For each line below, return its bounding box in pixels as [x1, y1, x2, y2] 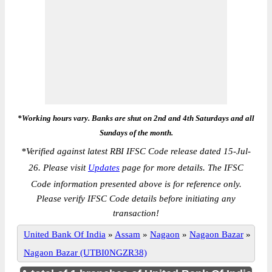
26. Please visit [29, 163, 88, 172]
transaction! [113, 208, 159, 218]
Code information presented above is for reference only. [30, 179, 242, 189]
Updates [88, 163, 120, 172]
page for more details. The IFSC [120, 163, 243, 172]
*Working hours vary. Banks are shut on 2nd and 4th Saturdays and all [18, 114, 254, 123]
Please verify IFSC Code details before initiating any [36, 194, 236, 203]
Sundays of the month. [99, 128, 173, 137]
